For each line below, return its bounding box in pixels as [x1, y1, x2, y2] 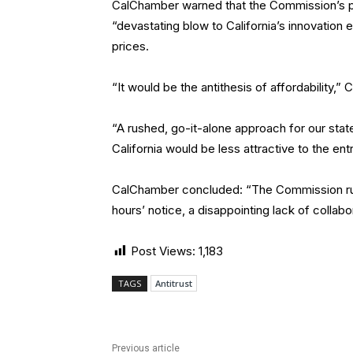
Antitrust [155, 277, 192, 290]
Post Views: [131, 243, 195, 259]
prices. [112, 39, 149, 54]
